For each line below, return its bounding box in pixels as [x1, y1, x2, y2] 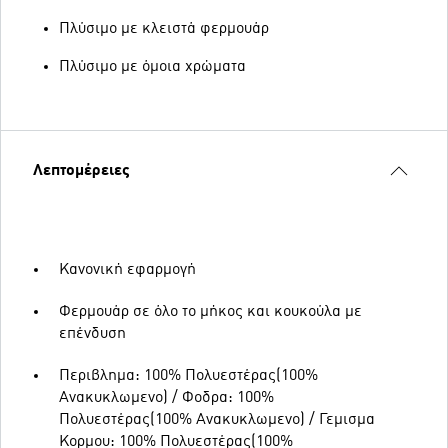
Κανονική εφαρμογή [59, 262, 196, 278]
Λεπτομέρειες [33, 163, 130, 179]
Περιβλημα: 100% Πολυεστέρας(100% [59, 368, 318, 384]
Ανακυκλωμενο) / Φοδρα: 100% [59, 390, 274, 406]
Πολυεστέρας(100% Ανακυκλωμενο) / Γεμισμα [59, 412, 375, 428]
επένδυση [59, 326, 126, 342]
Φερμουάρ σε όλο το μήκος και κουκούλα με [59, 304, 362, 320]
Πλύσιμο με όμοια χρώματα [59, 59, 246, 75]
